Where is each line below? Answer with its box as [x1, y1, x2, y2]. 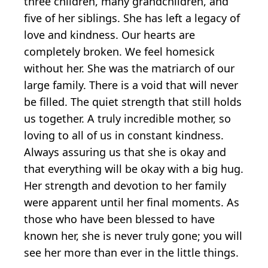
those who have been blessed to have [24, 211, 215, 226]
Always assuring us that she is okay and [24, 144, 226, 159]
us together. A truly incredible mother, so [24, 111, 231, 126]
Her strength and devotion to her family [24, 178, 226, 193]
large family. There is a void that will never [24, 77, 238, 92]
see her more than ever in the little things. [24, 245, 239, 260]
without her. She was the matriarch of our [24, 60, 234, 75]
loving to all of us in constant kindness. [24, 127, 224, 142]
